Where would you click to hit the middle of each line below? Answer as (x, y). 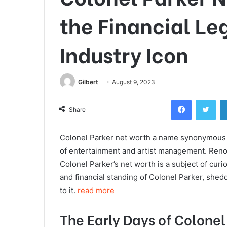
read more (96, 190)
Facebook (206, 99)
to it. (69, 190)
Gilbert (88, 82)
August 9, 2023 (134, 82)
